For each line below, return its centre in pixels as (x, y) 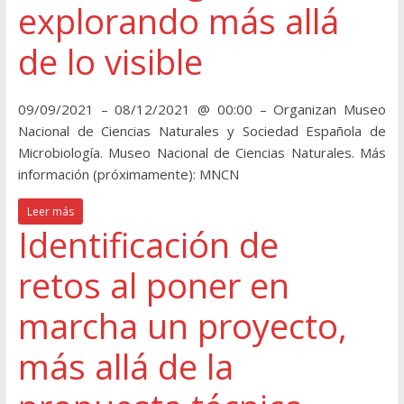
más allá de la (125, 367)
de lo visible (110, 62)
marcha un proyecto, (182, 326)
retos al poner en (153, 285)
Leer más (50, 212)
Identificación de (148, 245)
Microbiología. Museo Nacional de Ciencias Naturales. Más (202, 153)
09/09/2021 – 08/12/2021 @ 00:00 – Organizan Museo (202, 110)
